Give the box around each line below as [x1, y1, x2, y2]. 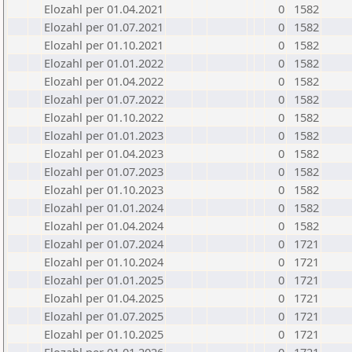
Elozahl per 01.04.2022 [44, 73, 163, 89]
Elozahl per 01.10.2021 [44, 37, 163, 53]
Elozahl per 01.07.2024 [44, 236, 163, 251]
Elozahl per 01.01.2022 [44, 55, 163, 71]
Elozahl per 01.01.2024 [44, 200, 163, 215]
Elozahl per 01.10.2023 [44, 181, 163, 197]
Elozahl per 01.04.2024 [44, 218, 163, 233]
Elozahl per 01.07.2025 [44, 308, 163, 324]
